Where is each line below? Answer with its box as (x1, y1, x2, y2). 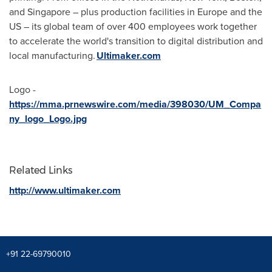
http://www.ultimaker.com (9, 183, 121, 197)
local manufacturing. (9, 49, 97, 63)
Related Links (9, 165, 72, 176)
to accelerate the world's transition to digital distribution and (9, 34, 263, 48)
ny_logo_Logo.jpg (9, 112, 87, 126)
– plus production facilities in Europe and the (70, 5, 262, 19)
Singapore (27, 5, 70, 19)
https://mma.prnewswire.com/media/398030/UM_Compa (9, 97, 261, 111)
